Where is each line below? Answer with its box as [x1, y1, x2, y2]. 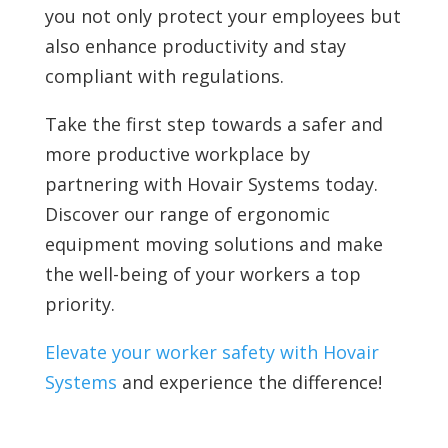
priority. [44, 291, 115, 316]
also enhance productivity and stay [44, 33, 346, 58]
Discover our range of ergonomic [44, 201, 330, 226]
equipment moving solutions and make [44, 231, 383, 256]
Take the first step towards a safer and [44, 111, 383, 136]
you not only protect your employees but [44, 3, 401, 28]
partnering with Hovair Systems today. [44, 171, 378, 196]
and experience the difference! [116, 369, 382, 394]
